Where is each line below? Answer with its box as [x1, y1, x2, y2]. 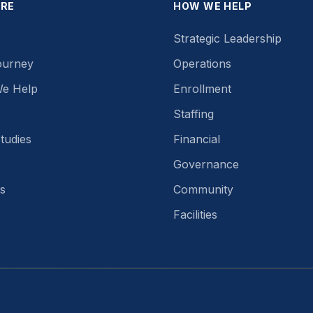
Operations [173, 57, 231, 71]
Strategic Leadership [173, 31, 282, 45]
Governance [173, 157, 239, 171]
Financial [173, 132, 220, 146]
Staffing [173, 107, 214, 121]
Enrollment [173, 82, 231, 96]
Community [173, 182, 233, 196]
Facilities [173, 208, 217, 221]
